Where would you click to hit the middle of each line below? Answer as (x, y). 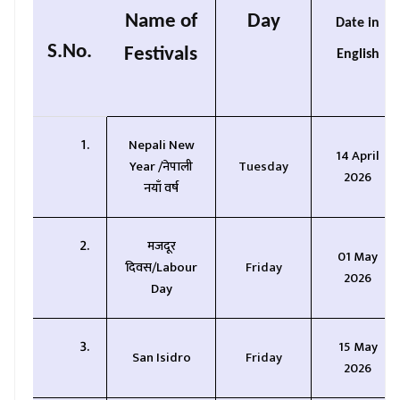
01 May (358, 257)
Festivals (161, 54)
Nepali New (161, 145)
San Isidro (161, 358)
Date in (358, 23)
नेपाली (178, 167)
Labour (177, 267)
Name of (161, 21)
